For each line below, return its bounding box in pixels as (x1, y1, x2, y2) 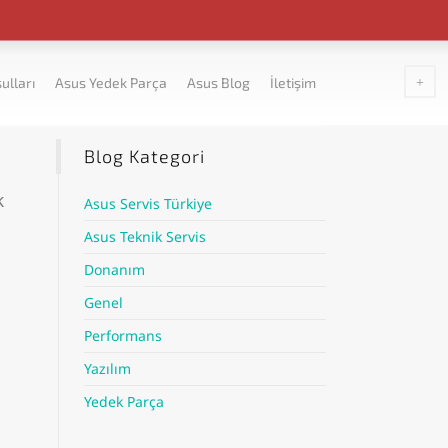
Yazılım (83, 359, 131, 378)
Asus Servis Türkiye (83, 194, 212, 213)
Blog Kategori (83, 145, 205, 167)
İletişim (270, 74, 316, 91)
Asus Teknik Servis (83, 227, 206, 246)
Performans (83, 326, 162, 345)
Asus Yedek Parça (55, 74, 167, 91)
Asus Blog (187, 74, 250, 91)
